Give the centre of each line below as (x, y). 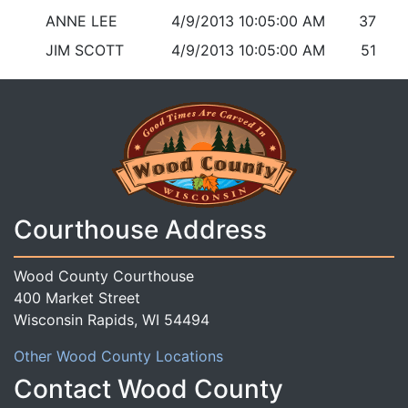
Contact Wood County (148, 388)
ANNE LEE (82, 21)
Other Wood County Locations (118, 356)
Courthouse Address (140, 230)
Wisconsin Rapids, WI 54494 (112, 319)
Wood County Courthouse (104, 275)
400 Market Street (77, 297)
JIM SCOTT (85, 51)
